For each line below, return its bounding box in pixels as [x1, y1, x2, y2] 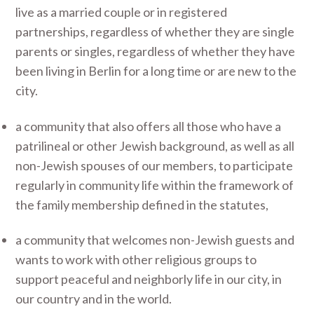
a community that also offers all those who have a [15, 118, 282, 134]
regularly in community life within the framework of [15, 177, 294, 193]
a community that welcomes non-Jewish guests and [15, 232, 295, 247]
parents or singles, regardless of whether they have [15, 43, 296, 59]
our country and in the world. [15, 291, 172, 306]
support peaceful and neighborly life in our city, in [15, 271, 282, 287]
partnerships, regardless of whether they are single [15, 24, 295, 39]
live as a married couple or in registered [15, 4, 228, 20]
